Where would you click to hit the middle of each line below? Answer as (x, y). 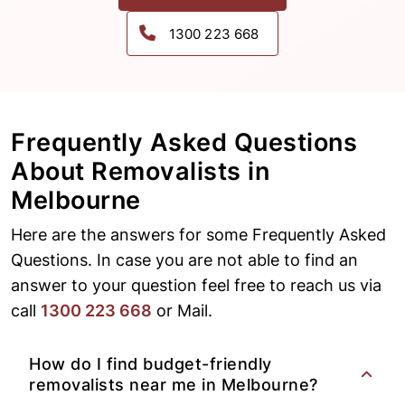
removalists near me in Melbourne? (174, 385)
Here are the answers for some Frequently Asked (198, 235)
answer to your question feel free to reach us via (196, 286)
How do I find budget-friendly (151, 364)
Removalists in (180, 172)
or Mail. (182, 311)
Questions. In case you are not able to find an (184, 260)
